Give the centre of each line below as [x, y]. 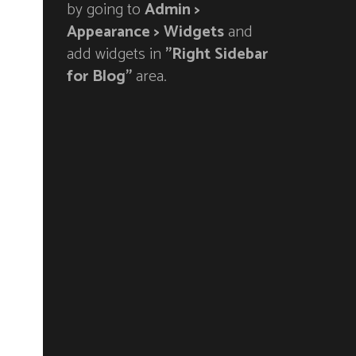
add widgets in [116, 54]
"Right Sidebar [216, 54]
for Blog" [99, 77]
